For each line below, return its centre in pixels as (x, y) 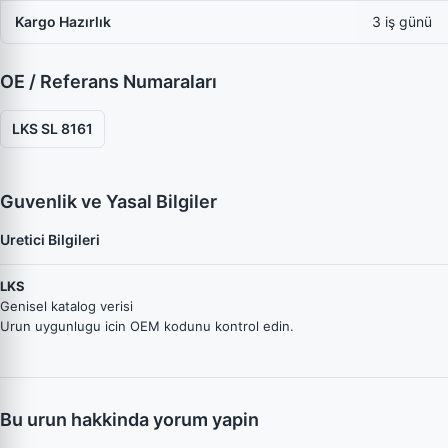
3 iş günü (402, 21)
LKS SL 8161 (52, 128)
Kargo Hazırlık (63, 21)
